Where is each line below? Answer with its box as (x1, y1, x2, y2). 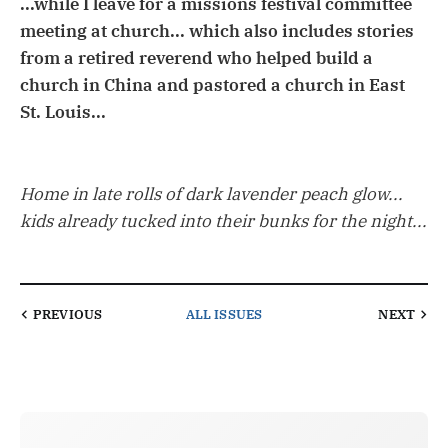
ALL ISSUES (185, 305, 263, 323)
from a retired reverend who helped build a (20, 47, 373, 70)
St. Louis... (20, 101, 106, 124)
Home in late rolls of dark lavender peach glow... (20, 182, 403, 205)
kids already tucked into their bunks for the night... (20, 209, 427, 232)
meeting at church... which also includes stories (20, 20, 414, 43)
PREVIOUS (33, 305, 103, 323)
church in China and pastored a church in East (20, 74, 405, 97)
